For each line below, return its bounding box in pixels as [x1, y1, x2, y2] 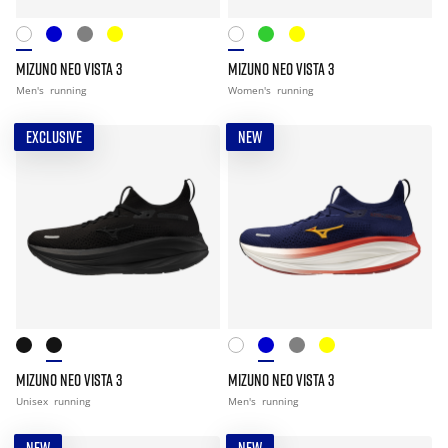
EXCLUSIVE [26, 127, 82, 147]
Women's [228, 83, 274, 97]
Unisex [16, 394, 51, 408]
